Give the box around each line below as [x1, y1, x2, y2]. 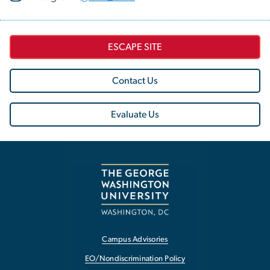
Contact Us [112, 75, 158, 86]
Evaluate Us [111, 109, 159, 119]
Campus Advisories [102, 236, 168, 244]
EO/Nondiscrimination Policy [85, 254, 185, 263]
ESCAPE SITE [108, 42, 162, 52]
